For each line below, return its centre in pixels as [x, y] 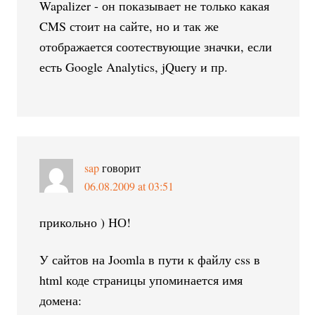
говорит [122, 167]
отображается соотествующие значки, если [156, 46]
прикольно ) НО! [85, 222]
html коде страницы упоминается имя [141, 279]
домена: [61, 300]
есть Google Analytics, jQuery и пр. [134, 66]
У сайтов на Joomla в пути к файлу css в [150, 259]
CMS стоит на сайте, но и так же [129, 26]
